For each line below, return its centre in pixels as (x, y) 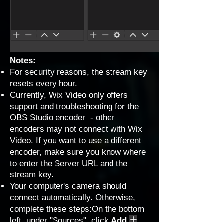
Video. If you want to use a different (76, 140)
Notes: (23, 61)
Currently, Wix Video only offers (69, 95)
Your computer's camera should (68, 186)
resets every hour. (44, 83)
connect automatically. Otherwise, (73, 197)
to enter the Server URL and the (69, 163)
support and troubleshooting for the (74, 106)
